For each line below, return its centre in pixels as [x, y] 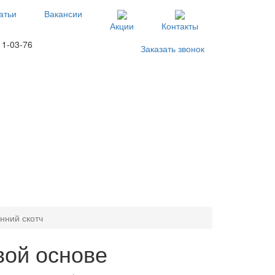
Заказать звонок [172, 48]
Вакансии [63, 14]
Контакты [180, 26]
